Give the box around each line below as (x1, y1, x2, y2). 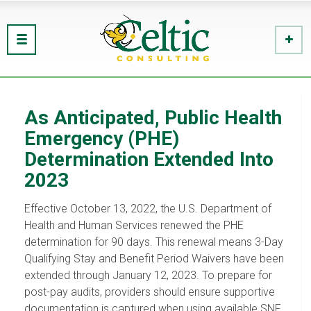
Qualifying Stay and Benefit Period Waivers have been (24, 252, 284, 265)
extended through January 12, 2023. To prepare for (24, 269, 272, 282)
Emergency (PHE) (24, 127, 179, 150)
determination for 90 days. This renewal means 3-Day (24, 235, 283, 249)
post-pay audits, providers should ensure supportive (24, 285, 275, 299)
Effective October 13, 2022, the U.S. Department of (24, 202, 271, 215)
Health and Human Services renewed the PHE (24, 219, 244, 232)
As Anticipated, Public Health (24, 106, 282, 129)
